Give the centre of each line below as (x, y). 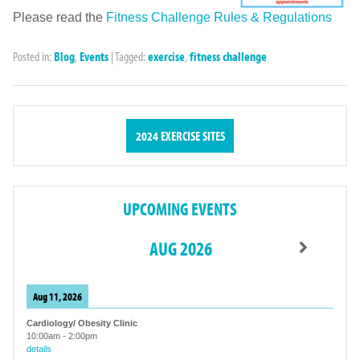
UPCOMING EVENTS (180, 209)
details (39, 348)
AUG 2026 (180, 248)
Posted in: (33, 56)
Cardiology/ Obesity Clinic (82, 323)
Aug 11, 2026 (57, 296)
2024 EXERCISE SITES (180, 135)
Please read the (59, 17)
